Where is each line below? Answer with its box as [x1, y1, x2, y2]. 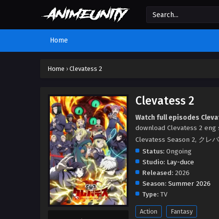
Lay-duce [167, 158, 194, 166]
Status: [142, 147, 164, 155]
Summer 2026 [168, 179, 211, 188]
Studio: [142, 158, 165, 166]
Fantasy [171, 208, 193, 215]
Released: [142, 169, 173, 177]
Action [140, 208, 157, 215]
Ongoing [164, 147, 192, 155]
